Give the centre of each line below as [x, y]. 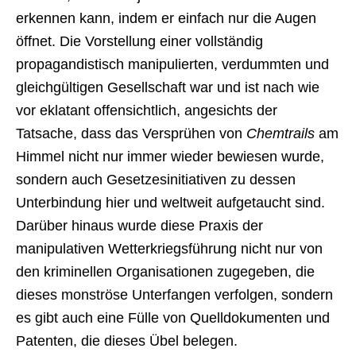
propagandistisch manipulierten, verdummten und [172, 64]
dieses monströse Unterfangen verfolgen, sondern [174, 294]
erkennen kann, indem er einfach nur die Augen [166, 18]
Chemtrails [281, 133]
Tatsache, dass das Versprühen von [131, 133]
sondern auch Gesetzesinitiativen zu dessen [156, 179]
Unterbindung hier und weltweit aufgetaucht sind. [170, 202]
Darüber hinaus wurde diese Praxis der [139, 225]
